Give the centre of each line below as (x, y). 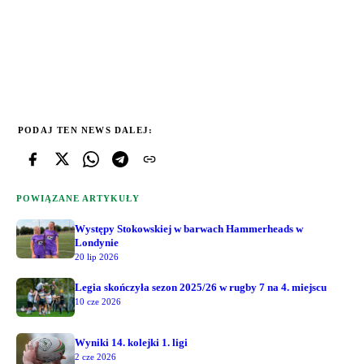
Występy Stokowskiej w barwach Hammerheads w (189, 228)
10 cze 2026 (98, 301)
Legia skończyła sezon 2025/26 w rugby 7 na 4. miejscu (201, 287)
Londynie (97, 242)
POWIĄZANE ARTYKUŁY (78, 198)
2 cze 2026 (95, 356)
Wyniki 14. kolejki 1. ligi (131, 342)
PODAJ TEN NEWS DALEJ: (86, 130)
